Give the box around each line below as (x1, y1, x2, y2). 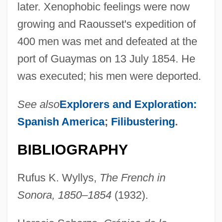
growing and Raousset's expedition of (17, 17, 196, 30)
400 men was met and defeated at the (17, 35, 197, 48)
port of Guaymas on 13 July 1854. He (17, 52, 195, 65)
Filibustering (111, 115, 175, 128)
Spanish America (17, 115, 105, 128)
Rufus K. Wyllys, (17, 171, 100, 184)
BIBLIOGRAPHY (17, 141, 128, 158)
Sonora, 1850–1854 (17, 188, 111, 201)
